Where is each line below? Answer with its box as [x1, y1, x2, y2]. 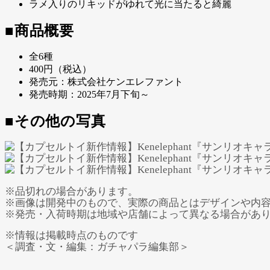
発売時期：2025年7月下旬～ [29, 89, 149, 100]
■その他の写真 [5, 113, 106, 129]
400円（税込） [29, 64, 92, 75]
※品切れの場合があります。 [5, 185, 138, 197]
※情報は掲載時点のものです [5, 230, 138, 242]
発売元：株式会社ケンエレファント [29, 77, 183, 87]
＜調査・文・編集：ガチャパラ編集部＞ [5, 241, 189, 253]
